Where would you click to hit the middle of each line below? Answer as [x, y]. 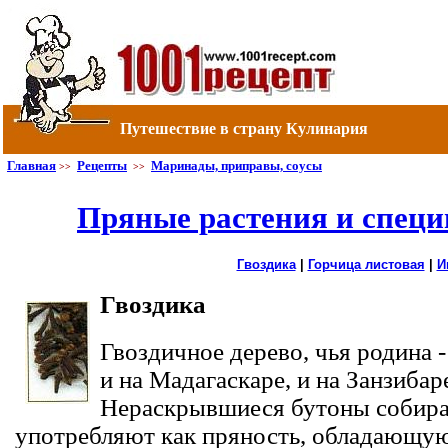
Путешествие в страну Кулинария [244, 128]
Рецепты [102, 165]
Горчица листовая [366, 265]
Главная [31, 165]
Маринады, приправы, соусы [236, 165]
